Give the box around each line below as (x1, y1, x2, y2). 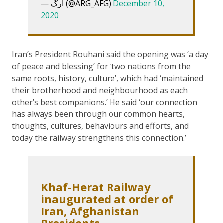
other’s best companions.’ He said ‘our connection (12, 96, 197, 108)
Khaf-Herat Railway (41, 179, 151, 194)
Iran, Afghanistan (41, 203, 139, 218)
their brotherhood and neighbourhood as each (12, 84, 188, 96)
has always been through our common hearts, (12, 108, 185, 119)
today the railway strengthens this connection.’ (12, 132, 186, 143)
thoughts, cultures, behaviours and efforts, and (12, 120, 189, 131)
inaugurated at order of (41, 191, 173, 206)
